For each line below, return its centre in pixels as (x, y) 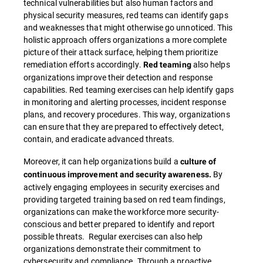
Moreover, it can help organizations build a (102, 161)
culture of (198, 162)
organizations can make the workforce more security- (122, 212)
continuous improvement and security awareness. (117, 175)
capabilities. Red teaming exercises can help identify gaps (129, 90)
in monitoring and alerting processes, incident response (125, 102)
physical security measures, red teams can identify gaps (126, 15)
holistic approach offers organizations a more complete (125, 40)
